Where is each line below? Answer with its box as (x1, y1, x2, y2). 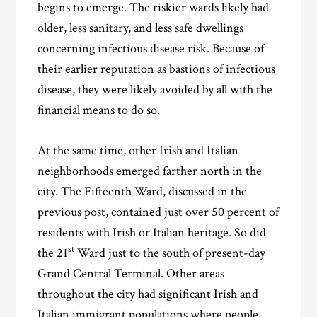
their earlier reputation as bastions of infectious (38, 61, 276, 78)
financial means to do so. (38, 102, 161, 119)
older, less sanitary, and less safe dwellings (38, 20, 244, 37)
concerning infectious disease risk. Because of (38, 40, 265, 57)
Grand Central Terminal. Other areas (38, 265, 225, 282)
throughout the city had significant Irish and (38, 286, 259, 303)
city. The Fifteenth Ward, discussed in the (38, 183, 248, 200)
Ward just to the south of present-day (74, 245, 266, 262)
